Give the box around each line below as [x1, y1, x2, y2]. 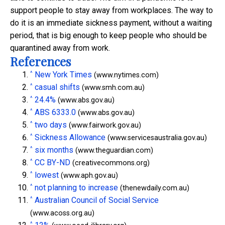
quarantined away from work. [10, 43, 110, 53]
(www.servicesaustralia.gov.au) [105, 134, 207, 143]
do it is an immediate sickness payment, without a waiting [10, 18, 212, 28]
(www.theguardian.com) [73, 146, 153, 155]
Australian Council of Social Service [35, 195, 159, 205]
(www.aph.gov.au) [59, 171, 118, 180]
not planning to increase [35, 183, 118, 193]
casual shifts [35, 82, 80, 92]
